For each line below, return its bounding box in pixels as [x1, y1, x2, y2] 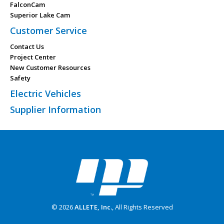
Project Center [10, 52, 56, 61]
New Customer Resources [10, 63, 90, 72]
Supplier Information [10, 103, 101, 115]
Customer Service [10, 24, 87, 36]
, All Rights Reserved [111, 202, 173, 211]
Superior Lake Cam [10, 10, 70, 19]
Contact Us [10, 42, 44, 51]
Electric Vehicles [10, 87, 81, 99]
